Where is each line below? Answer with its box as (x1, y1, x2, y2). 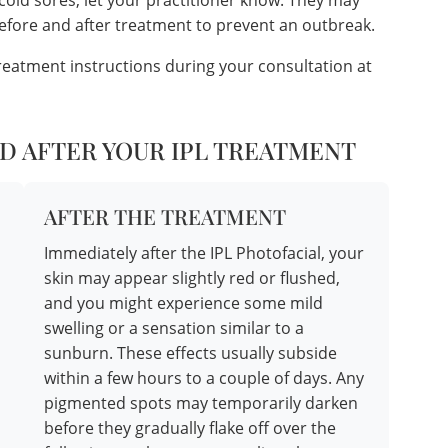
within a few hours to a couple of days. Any (44, 367, 364, 390)
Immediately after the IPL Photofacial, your (44, 242, 364, 265)
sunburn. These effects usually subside (44, 342, 337, 365)
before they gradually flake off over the (44, 417, 336, 440)
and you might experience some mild (44, 292, 323, 315)
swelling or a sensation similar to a (44, 317, 304, 340)
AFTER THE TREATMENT (44, 202, 286, 231)
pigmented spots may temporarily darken (44, 392, 358, 415)
